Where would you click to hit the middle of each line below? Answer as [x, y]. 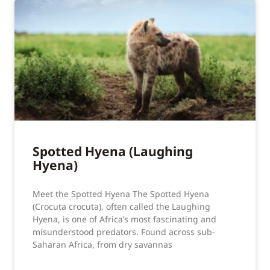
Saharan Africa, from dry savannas [102, 245]
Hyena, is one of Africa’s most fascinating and [124, 219]
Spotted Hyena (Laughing [113, 152]
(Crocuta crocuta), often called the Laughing [121, 207]
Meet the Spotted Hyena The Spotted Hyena [121, 194]
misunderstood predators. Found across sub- [124, 232]
